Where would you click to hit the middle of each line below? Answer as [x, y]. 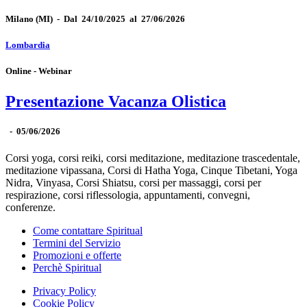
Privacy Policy [64, 291]
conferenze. [30, 207]
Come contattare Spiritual [88, 230]
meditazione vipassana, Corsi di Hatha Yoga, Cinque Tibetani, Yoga [151, 170]
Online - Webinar [39, 71]
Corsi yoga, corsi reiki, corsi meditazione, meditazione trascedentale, [153, 158]
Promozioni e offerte [77, 255]
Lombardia [28, 45]
